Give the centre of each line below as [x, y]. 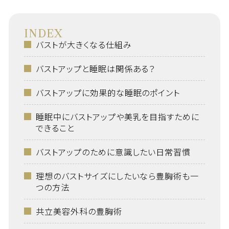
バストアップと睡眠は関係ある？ [95, 68]
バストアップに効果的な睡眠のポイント [108, 93]
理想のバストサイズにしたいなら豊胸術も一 [117, 176]
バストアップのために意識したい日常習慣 [113, 152]
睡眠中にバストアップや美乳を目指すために [118, 117]
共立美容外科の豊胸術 [79, 211]
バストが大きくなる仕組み [84, 44]
